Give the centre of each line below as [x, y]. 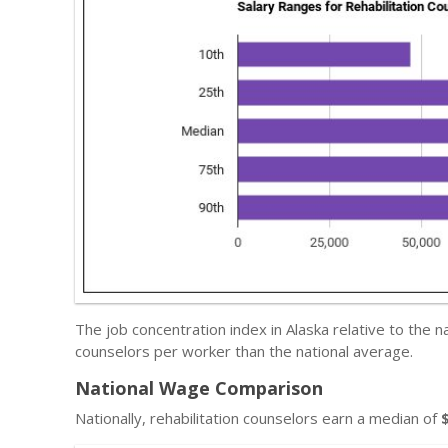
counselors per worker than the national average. [244, 350]
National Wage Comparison [199, 387]
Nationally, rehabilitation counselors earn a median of [258, 417]
